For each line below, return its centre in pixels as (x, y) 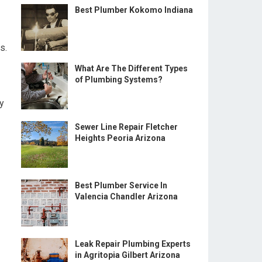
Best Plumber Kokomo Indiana (134, 10)
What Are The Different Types (131, 68)
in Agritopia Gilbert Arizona (127, 255)
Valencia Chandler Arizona (126, 196)
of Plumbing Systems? (119, 80)
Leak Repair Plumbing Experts (133, 244)
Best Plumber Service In (121, 185)
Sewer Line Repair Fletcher (126, 127)
